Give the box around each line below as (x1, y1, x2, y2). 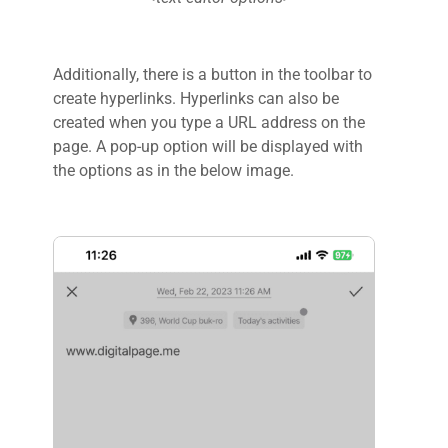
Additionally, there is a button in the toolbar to (53, 65, 372, 85)
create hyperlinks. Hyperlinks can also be (53, 89, 339, 109)
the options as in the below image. (53, 161, 294, 181)
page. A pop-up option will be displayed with (53, 137, 363, 157)
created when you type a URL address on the (53, 113, 365, 133)
